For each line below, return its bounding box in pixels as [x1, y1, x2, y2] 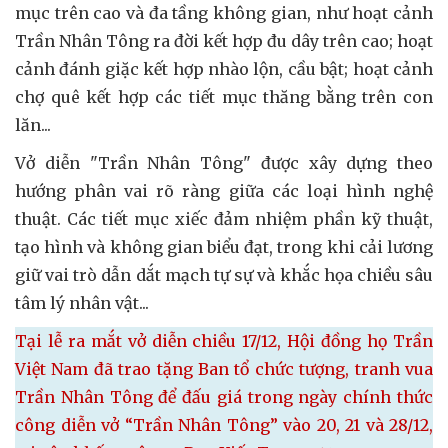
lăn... [15, 114, 51, 135]
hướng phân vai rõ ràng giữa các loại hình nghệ [15, 180, 433, 201]
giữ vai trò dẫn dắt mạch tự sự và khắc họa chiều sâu [15, 264, 433, 285]
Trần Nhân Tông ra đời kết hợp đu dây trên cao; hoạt [15, 30, 433, 51]
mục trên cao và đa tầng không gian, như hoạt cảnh [15, 2, 433, 23]
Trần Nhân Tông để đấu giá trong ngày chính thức [15, 386, 433, 407]
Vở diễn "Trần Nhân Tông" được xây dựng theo [15, 152, 433, 173]
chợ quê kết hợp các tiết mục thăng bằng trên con [15, 86, 433, 107]
